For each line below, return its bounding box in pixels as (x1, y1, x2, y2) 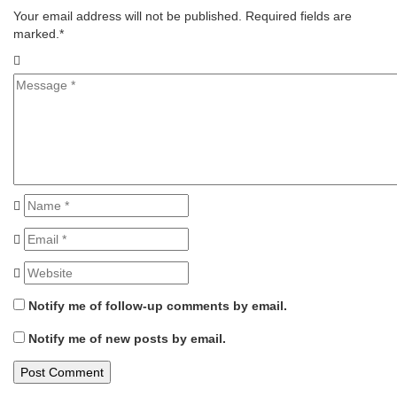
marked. (13, 27, 59, 41)
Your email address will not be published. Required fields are (13, 9, 352, 23)
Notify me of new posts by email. (28, 331, 226, 346)
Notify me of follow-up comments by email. (28, 299, 287, 313)
